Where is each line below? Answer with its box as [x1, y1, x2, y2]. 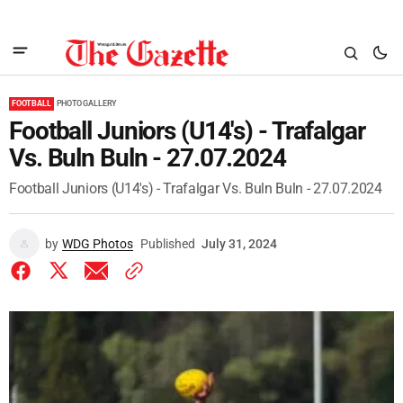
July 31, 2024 [201, 237, 277, 251]
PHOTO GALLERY [56, 99, 118, 108]
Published [140, 237, 195, 251]
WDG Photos [62, 237, 133, 251]
